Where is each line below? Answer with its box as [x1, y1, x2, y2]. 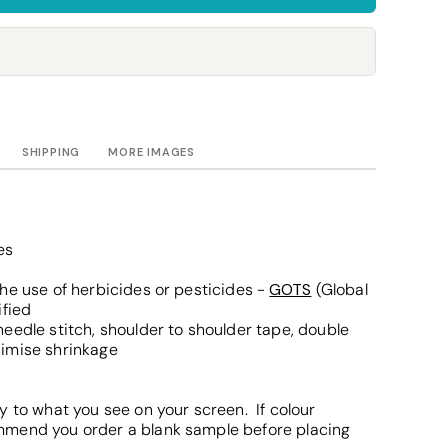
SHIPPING [21, 144, 81, 159]
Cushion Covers [77, 127, 178, 144]
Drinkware [77, 71, 141, 88]
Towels [77, 15, 120, 32]
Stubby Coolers [77, 43, 173, 60]
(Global [311, 278, 368, 300]
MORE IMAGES [108, 144, 195, 159]
